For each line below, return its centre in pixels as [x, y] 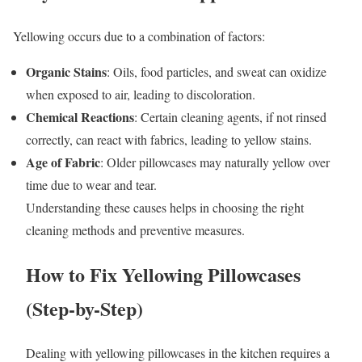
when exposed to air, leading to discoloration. [141, 95]
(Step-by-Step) [84, 308]
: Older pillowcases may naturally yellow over [215, 162]
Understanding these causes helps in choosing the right [165, 208]
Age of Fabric [63, 162]
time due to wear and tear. [91, 185]
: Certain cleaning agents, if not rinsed [230, 117]
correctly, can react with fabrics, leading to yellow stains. [169, 140]
